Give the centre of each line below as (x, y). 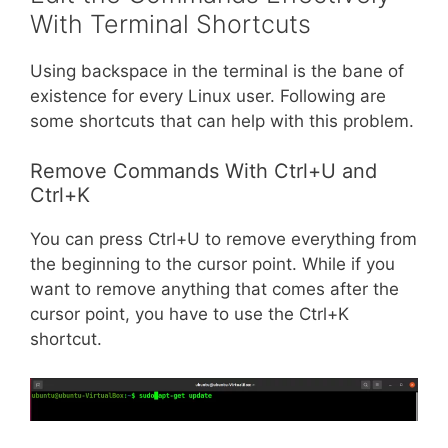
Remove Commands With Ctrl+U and (203, 171)
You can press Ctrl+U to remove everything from (223, 239)
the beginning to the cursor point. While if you (212, 264)
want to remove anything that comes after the (214, 289)
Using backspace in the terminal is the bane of (217, 70)
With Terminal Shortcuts (170, 23)
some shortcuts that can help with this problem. (222, 120)
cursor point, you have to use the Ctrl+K (189, 314)
